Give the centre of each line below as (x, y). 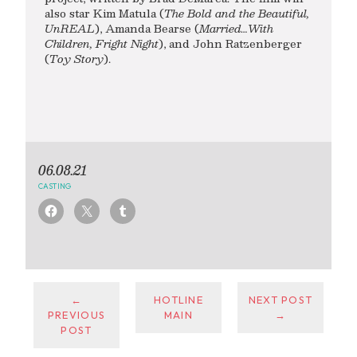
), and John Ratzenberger (230, 43)
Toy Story (76, 58)
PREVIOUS (76, 314)
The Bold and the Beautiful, (237, 13)
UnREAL (70, 28)
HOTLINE (178, 299)
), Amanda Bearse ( (147, 28)
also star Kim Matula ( (104, 13)
